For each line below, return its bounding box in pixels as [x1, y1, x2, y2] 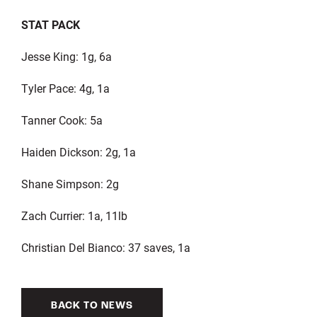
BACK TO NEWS [50, 300, 133, 311]
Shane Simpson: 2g [21, 175, 119, 191]
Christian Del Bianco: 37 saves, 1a [21, 239, 190, 255]
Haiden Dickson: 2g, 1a [21, 144, 136, 159]
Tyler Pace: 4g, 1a [21, 80, 110, 96]
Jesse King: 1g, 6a [21, 48, 112, 64]
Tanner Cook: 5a [21, 112, 103, 127]
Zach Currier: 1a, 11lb [21, 207, 127, 223]
